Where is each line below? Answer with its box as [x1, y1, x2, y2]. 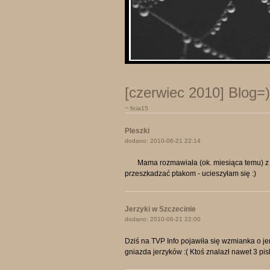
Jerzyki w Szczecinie [125, 205, 196, 213]
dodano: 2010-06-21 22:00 [125, 216, 201, 222]
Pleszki [125, 127, 149, 135]
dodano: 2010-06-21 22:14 [125, 137, 201, 144]
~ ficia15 [125, 105, 148, 111]
